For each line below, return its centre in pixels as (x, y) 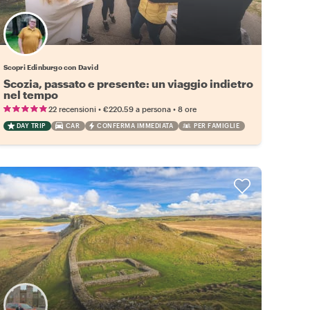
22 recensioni (72, 109)
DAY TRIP (31, 125)
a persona (153, 109)
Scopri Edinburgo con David (51, 67)
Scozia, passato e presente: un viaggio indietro (128, 83)
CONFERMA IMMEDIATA (135, 125)
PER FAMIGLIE (217, 125)
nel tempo (30, 94)
